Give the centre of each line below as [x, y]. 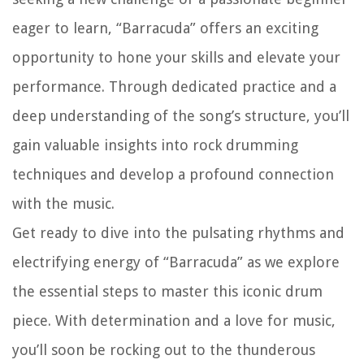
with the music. [63, 204]
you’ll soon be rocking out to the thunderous [164, 350]
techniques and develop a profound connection [173, 175]
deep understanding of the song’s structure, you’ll [181, 116]
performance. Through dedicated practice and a [174, 87]
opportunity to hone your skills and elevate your [176, 58]
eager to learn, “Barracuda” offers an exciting [165, 28]
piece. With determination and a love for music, [174, 321]
